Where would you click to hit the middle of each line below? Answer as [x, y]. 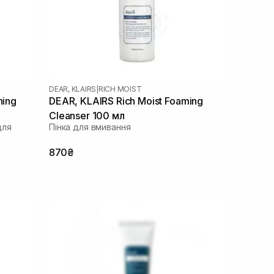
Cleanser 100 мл [87, 115]
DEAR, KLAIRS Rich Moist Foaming [126, 101]
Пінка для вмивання [90, 127]
